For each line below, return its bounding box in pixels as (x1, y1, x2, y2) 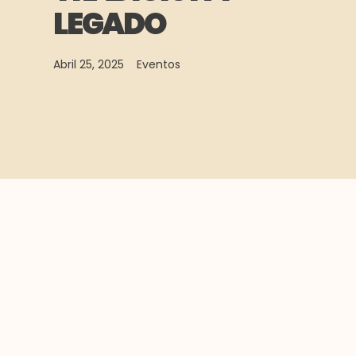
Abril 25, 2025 (53, 56, 125, 72)
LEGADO (53, 2, 166, 44)
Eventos (137, 56, 181, 72)
